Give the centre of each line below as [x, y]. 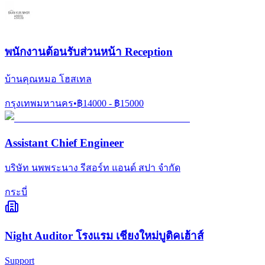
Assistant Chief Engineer [64, 143]
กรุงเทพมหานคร [39, 103]
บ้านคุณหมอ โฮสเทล [48, 79]
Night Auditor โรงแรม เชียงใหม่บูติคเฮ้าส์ [104, 235]
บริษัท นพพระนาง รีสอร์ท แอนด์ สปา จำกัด [93, 168]
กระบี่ [16, 192]
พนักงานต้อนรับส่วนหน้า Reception [89, 52]
